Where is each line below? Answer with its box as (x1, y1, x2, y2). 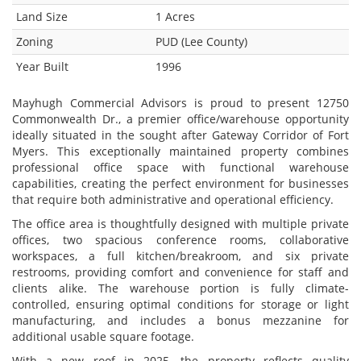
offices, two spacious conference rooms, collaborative (12, 231, 349, 247)
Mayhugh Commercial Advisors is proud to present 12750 (12, 94, 349, 110)
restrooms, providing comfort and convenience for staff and (12, 263, 349, 280)
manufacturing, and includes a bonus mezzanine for (12, 312, 349, 328)
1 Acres (156, 8, 195, 24)
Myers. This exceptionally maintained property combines (12, 143, 349, 159)
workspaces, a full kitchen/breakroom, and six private (12, 247, 349, 263)
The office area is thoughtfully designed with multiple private (12, 215, 349, 231)
